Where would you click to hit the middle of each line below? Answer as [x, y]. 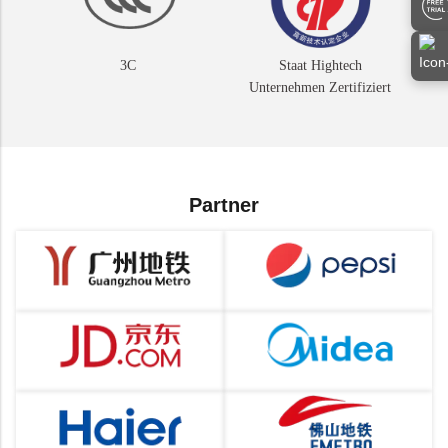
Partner [224, 204]
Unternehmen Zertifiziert [320, 87]
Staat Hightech [320, 65]
